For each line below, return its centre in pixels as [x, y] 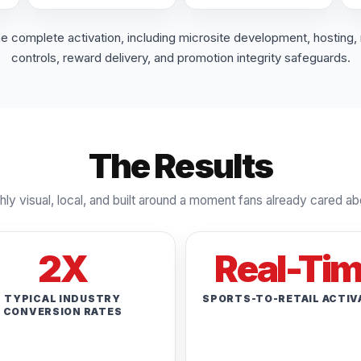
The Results [180, 165]
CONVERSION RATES [62, 311]
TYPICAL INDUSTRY [62, 298]
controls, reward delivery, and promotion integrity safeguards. [180, 57]
